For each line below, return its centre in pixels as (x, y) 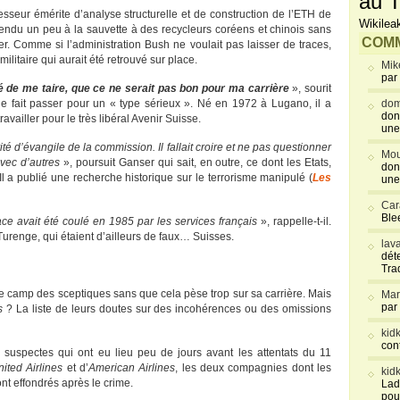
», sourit (310, 88)
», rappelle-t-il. (294, 221)
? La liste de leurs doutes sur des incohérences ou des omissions (167, 309)
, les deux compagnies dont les (254, 368)
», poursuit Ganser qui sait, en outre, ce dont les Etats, (196, 162)
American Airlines (132, 368)
